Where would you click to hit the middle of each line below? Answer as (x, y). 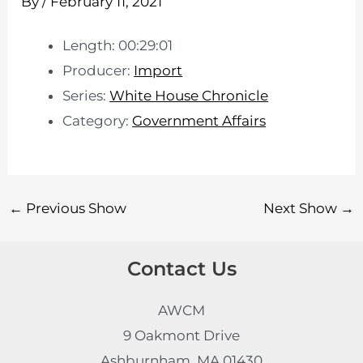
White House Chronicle (189, 96)
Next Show (301, 208)
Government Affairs (199, 121)
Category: (98, 121)
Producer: (98, 71)
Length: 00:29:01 (118, 46)
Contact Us (181, 269)
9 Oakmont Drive (181, 335)
